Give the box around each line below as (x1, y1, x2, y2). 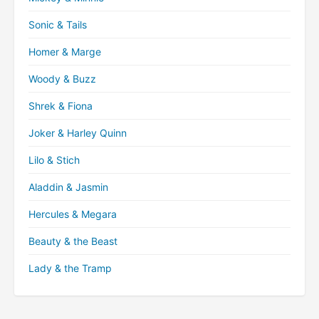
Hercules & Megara (28, 208, 117, 220)
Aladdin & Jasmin (28, 181, 108, 193)
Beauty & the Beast (28, 235, 117, 247)
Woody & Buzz (28, 73, 96, 85)
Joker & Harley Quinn (28, 127, 127, 139)
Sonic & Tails (28, 19, 87, 31)
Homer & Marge (28, 46, 101, 58)
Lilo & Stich (28, 154, 80, 166)
